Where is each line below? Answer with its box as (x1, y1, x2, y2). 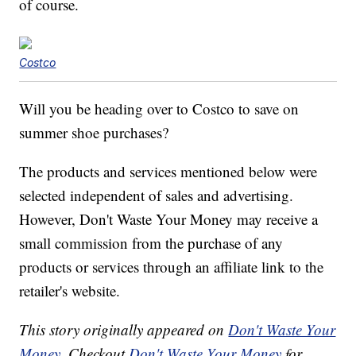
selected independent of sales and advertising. (19, 185, 294, 206)
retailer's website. (19, 281, 121, 301)
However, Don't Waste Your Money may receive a (19, 209, 319, 230)
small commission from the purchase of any (19, 233, 284, 253)
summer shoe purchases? (19, 122, 169, 143)
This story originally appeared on (19, 319, 229, 340)
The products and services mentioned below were (19, 161, 318, 182)
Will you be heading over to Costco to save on (19, 99, 300, 119)
